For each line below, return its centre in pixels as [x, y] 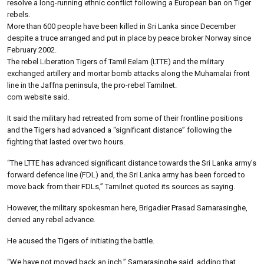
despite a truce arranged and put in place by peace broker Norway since [129, 38]
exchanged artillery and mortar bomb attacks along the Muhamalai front [128, 73]
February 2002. [32, 49]
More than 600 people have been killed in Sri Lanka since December [121, 26]
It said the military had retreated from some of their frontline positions [125, 118]
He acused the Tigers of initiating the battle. [81, 240]
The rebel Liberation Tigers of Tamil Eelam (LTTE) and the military [115, 61]
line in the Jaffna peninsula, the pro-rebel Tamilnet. [92, 85]
